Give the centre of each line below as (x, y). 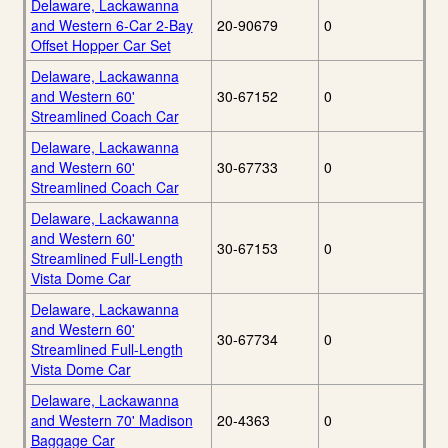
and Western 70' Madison (111, 420)
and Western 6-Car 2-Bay (111, 25)
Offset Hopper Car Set (100, 45)
